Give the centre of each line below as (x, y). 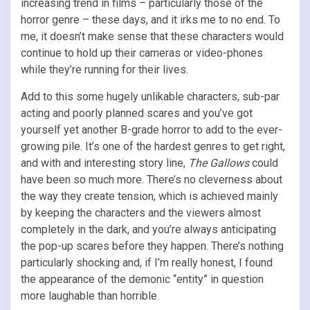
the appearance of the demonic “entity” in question (142, 279)
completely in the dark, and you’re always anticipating (148, 229)
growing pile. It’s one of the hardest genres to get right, (153, 146)
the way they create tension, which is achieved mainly (149, 196)
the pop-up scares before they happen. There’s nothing (152, 246)
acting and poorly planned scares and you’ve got (137, 113)
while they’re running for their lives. (104, 69)
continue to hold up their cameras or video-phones (142, 53)
